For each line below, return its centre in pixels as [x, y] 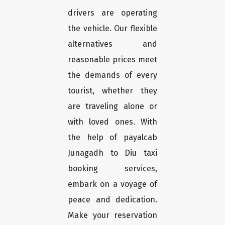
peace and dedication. [113, 200]
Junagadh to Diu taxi [113, 153]
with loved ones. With [113, 122]
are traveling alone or [113, 106]
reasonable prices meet [113, 60]
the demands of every [113, 75]
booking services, [113, 169]
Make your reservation [113, 215]
